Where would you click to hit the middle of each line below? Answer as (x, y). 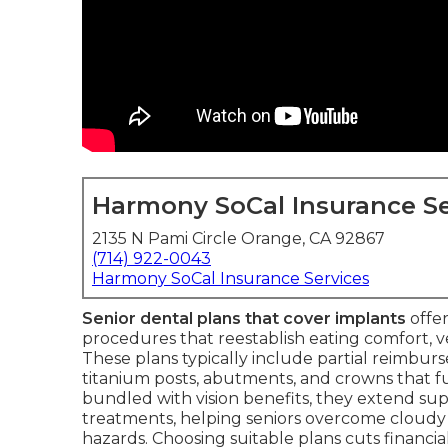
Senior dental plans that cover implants (244, 318)
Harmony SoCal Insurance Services (230, 278)
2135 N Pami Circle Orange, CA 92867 (238, 238)
